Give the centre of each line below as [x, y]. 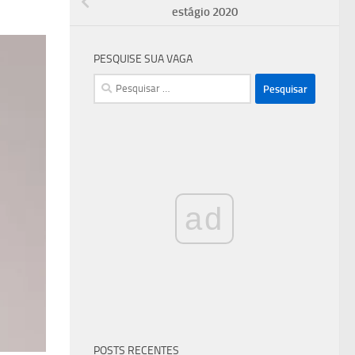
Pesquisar [118, 83]
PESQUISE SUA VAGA [143, 59]
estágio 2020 [204, 12]
